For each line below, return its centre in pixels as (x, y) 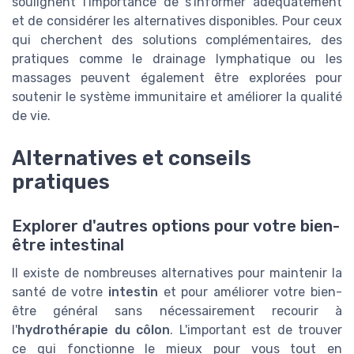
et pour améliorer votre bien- (250, 292)
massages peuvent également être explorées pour (177, 78)
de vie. (31, 116)
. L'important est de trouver (256, 330)
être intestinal (68, 245)
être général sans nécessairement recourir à (177, 311)
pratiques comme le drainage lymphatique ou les (177, 59)
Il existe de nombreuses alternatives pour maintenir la (177, 273)
